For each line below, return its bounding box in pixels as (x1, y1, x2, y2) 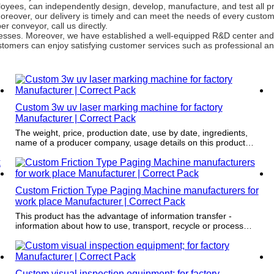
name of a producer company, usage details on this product (15, 137, 245, 147)
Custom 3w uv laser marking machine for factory (15, 102, 223, 113)
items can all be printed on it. (15, 230, 127, 240)
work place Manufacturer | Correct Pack (15, 196, 185, 207)
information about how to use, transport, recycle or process (15, 220, 243, 231)
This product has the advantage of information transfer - (15, 210, 232, 221)
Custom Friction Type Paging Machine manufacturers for (15, 185, 259, 196)
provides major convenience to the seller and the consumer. (15, 147, 246, 157)
